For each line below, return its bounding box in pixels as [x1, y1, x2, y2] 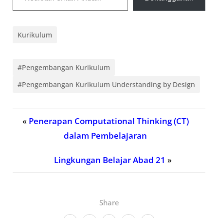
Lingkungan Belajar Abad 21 [54, 154, 165, 166]
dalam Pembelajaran [64, 130, 147, 142]
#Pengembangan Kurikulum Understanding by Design [18, 80, 196, 90]
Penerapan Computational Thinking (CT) [28, 115, 189, 127]
